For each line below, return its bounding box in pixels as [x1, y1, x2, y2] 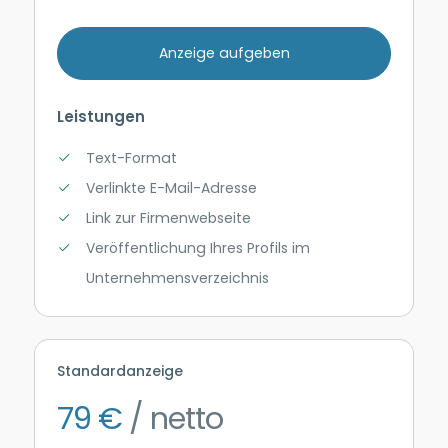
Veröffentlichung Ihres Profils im [85, 238, 310, 259]
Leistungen [57, 106, 146, 127]
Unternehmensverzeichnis [85, 268, 269, 289]
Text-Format [85, 148, 177, 169]
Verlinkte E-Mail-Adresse [85, 178, 257, 199]
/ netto [122, 397, 224, 441]
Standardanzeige [57, 360, 184, 381]
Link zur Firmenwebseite [85, 208, 251, 229]
